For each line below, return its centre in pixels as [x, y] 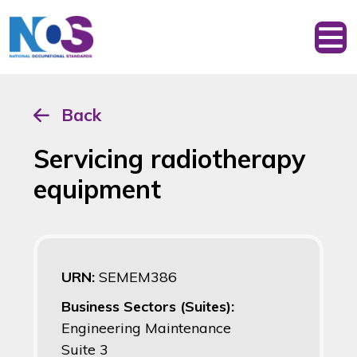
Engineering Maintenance [146, 328]
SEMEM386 [138, 277]
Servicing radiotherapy [169, 159]
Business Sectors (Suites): [148, 307]
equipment [97, 189]
